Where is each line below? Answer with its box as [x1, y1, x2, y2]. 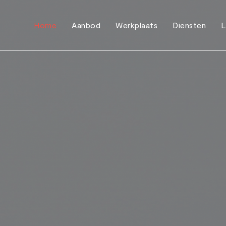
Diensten [173, 20, 206, 30]
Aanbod [72, 20, 100, 30]
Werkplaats [116, 20, 157, 30]
